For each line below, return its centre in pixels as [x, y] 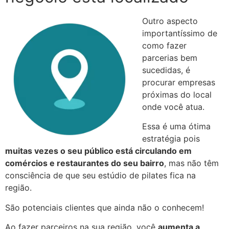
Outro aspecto [170, 21]
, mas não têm [191, 163]
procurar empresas [179, 82]
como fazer [164, 45]
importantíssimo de [180, 33]
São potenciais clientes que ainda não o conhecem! [105, 207]
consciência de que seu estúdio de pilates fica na [100, 176]
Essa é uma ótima [176, 127]
